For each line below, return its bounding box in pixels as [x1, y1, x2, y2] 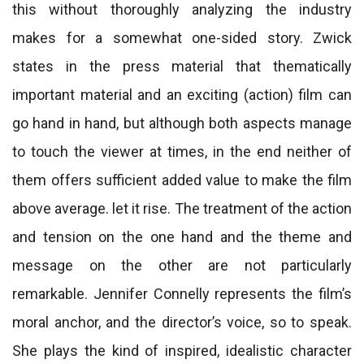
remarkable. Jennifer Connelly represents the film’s [12, 285, 352, 302]
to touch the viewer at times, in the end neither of [12, 143, 352, 160]
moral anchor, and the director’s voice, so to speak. [12, 314, 352, 331]
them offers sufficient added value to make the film [12, 171, 352, 188]
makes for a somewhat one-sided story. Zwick [12, 29, 352, 46]
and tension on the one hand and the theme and [12, 228, 352, 245]
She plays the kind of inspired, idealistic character [12, 342, 352, 359]
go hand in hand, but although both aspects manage [12, 115, 352, 132]
